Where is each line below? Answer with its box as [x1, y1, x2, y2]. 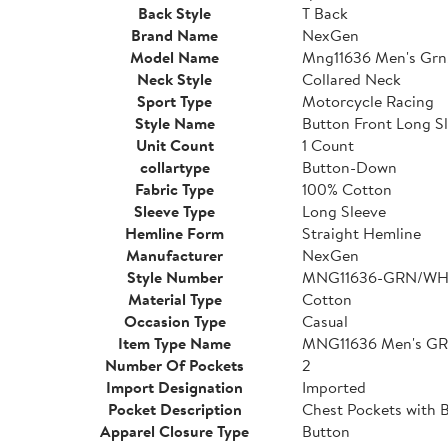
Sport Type [137, 90, 212, 112]
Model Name [130, 46, 219, 68]
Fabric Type [135, 178, 214, 200]
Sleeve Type [134, 200, 215, 222]
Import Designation [106, 376, 243, 398]
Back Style [138, 2, 211, 24]
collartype [139, 156, 210, 178]
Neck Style [137, 68, 212, 90]
